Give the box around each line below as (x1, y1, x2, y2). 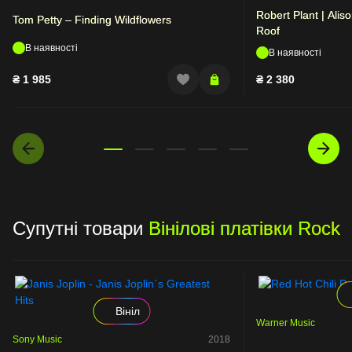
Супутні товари (13, 217, 148, 239)
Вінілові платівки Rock (148, 217, 340, 239)
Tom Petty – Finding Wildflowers (13, 13, 171, 26)
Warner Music (256, 317, 315, 328)
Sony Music (13, 333, 62, 345)
